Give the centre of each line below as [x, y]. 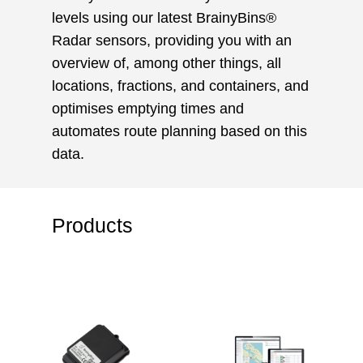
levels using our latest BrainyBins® [164, 18]
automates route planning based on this [179, 132]
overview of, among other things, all [167, 64]
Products [92, 225]
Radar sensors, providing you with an [172, 41]
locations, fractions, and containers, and [180, 86]
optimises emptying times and [148, 109]
